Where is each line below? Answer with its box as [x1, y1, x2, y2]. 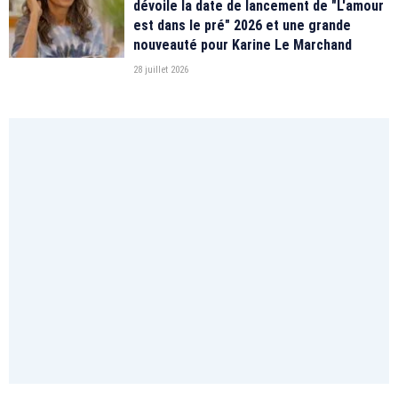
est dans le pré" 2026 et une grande [133, 16, 351, 34]
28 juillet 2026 [133, 63, 188, 76]
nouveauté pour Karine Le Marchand [133, 36, 352, 53]
